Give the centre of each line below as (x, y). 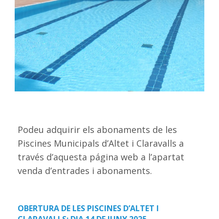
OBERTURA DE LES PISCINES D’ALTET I (88, 208)
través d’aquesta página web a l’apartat (101, 157)
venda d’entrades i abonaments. (85, 171)
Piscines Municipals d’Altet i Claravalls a (100, 143)
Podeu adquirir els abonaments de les (97, 130)
